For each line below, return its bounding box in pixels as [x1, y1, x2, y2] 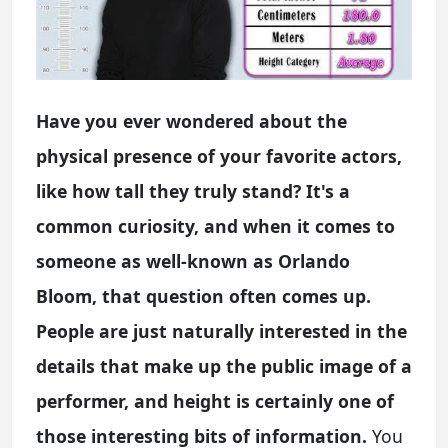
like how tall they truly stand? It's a [36, 178, 350, 203]
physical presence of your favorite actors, [36, 143, 402, 168]
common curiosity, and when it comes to [36, 213, 395, 238]
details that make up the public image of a [36, 353, 412, 378]
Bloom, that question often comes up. [36, 283, 371, 308]
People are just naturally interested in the [36, 318, 407, 343]
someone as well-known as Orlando [36, 248, 350, 273]
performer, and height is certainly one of [36, 388, 394, 413]
